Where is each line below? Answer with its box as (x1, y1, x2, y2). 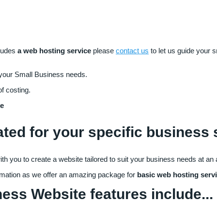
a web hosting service (15, 46, 93, 55)
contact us (116, 46, 149, 55)
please (93, 46, 116, 55)
